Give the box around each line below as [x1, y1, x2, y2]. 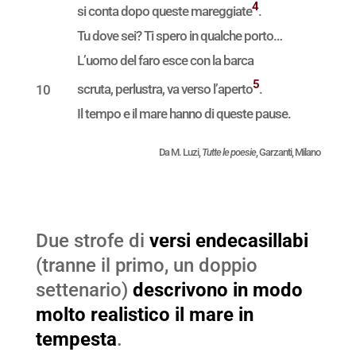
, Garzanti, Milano [256, 146, 321, 159]
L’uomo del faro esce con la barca [76, 52, 253, 68]
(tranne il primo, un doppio [35, 254, 257, 277]
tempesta [35, 328, 117, 351]
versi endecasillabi [149, 230, 308, 253]
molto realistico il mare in [35, 304, 253, 327]
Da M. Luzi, [159, 146, 203, 159]
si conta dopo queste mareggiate [76, 2, 252, 19]
